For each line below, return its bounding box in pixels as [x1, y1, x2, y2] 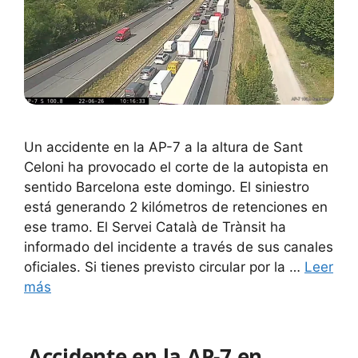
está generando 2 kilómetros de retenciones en [24, 199, 328, 216]
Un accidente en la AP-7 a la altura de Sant [24, 139, 303, 156]
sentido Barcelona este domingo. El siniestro [24, 179, 309, 196]
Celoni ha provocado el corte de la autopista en [24, 159, 328, 176]
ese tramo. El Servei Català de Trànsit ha [24, 219, 286, 236]
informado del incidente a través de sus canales [24, 239, 333, 256]
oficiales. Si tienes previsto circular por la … [24, 259, 304, 276]
